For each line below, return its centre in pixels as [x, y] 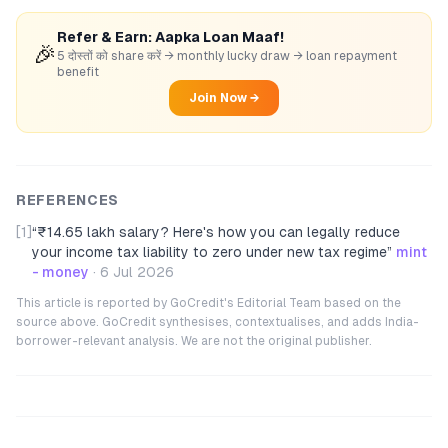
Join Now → [224, 98]
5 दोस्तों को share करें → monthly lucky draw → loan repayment [227, 56]
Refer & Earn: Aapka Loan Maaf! [170, 37]
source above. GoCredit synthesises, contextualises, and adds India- [217, 322]
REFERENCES [67, 200]
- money [60, 272]
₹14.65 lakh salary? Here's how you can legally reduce [218, 232]
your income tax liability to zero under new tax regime [209, 252]
